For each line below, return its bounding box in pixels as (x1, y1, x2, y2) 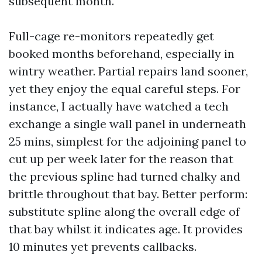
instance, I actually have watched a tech (9, 99, 229, 113)
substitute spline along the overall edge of (9, 204, 240, 219)
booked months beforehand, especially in (9, 46, 235, 61)
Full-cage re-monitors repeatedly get (9, 29, 214, 43)
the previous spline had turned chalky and (9, 169, 240, 184)
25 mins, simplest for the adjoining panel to (9, 134, 246, 149)
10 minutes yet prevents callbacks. (9, 239, 196, 254)
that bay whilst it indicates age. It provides (9, 222, 243, 236)
